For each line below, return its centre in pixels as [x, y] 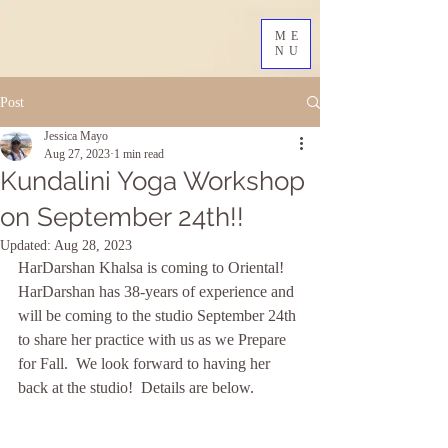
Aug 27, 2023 [77, 154]
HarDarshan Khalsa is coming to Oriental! [155, 267]
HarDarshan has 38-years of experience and [158, 291]
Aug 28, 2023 [93, 245]
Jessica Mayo [76, 136]
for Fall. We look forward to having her [146, 363]
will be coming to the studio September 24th [159, 315]
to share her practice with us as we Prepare [154, 339]
